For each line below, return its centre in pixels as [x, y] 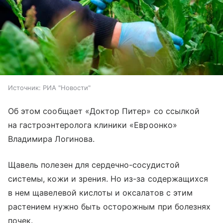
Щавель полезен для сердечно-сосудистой [94, 165]
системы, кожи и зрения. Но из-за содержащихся [108, 178]
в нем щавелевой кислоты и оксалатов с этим [101, 192]
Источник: [24, 87]
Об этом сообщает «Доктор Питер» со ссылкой [104, 111]
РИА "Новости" [67, 87]
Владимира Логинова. [51, 139]
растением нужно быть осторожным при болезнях [110, 206]
